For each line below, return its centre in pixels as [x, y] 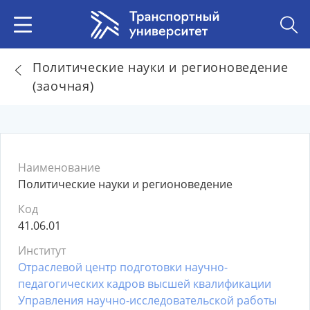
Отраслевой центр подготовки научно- [123, 267]
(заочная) [63, 86]
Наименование [59, 167]
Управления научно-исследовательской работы [147, 300]
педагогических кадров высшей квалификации [145, 284]
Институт [42, 250]
